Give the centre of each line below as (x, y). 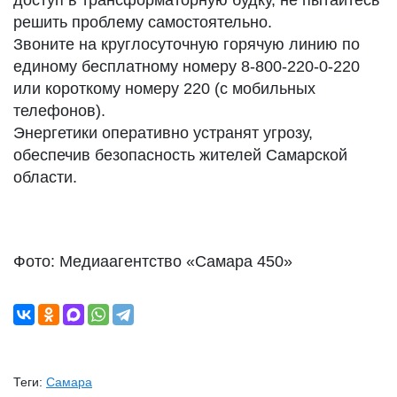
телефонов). (59, 111)
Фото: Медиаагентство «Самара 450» (153, 261)
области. (45, 177)
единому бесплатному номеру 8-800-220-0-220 (187, 66)
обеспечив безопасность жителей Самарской (180, 155)
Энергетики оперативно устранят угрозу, (163, 133)
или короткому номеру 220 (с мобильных (164, 89)
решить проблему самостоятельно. (143, 22)
